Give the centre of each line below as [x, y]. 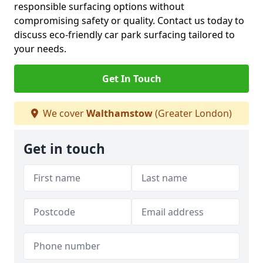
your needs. [40, 49]
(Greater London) [192, 113]
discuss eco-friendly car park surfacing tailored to [124, 35]
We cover [63, 113]
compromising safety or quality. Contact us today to [129, 21]
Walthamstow [119, 113]
